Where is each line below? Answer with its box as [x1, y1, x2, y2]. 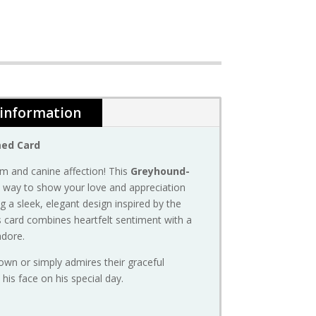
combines [27, 213, 75, 227]
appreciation [129, 181, 186, 195]
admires [65, 255, 105, 269]
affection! [63, 164, 109, 178]
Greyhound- [130, 164, 190, 178]
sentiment [116, 213, 165, 227]
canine [31, 164, 64, 178]
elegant [46, 197, 83, 211]
